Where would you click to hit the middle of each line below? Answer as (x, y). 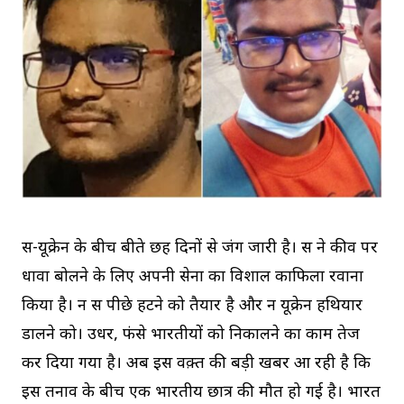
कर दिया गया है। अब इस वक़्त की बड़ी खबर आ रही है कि (196, 363)
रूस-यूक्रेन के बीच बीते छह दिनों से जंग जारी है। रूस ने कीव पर (200, 248)
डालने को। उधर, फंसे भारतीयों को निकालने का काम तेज (191, 335)
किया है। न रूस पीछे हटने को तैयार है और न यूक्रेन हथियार (192, 306)
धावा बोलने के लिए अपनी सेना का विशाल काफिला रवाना (193, 277)
